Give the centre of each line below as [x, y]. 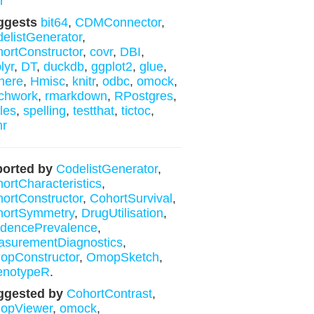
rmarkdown [76, 96]
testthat [93, 111]
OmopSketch [122, 257]
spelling [44, 111]
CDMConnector [118, 22]
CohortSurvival [131, 198]
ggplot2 [111, 67]
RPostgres [143, 96]
